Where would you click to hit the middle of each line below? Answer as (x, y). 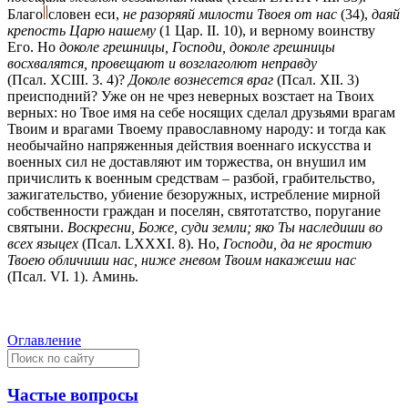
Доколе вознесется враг (203, 79)
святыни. (37, 227)
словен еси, (86, 14)
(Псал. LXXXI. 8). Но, (153, 243)
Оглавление (44, 340)
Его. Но (33, 46)
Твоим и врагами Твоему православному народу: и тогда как (197, 128)
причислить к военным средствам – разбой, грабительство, (191, 178)
